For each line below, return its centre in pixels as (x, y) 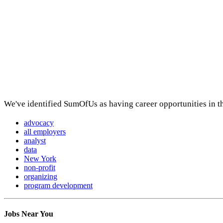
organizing (41, 176)
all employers (45, 131)
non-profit (40, 167)
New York (40, 158)
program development (58, 185)
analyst (35, 140)
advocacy (39, 122)
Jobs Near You (29, 214)
